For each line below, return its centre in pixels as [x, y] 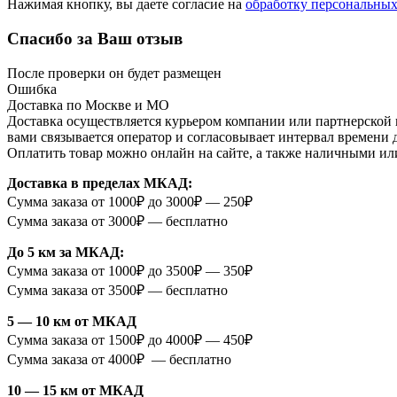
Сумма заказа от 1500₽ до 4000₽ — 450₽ [130, 339]
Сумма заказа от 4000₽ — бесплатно [119, 359]
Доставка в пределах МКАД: [100, 183]
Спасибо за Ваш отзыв [95, 39]
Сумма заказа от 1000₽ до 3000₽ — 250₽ [130, 201]
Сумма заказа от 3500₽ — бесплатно [117, 290]
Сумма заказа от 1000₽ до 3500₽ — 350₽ [130, 270]
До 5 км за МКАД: [66, 252]
